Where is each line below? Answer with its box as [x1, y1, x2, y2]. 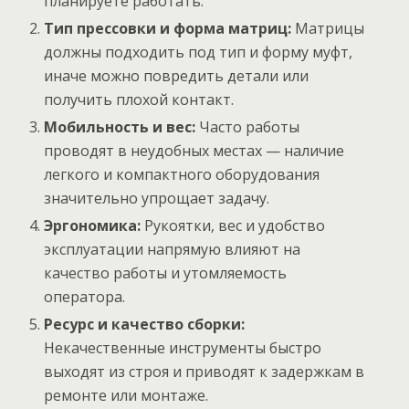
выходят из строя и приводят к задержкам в [44, 362, 365, 383]
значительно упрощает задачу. [44, 187, 270, 208]
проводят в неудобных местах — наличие [44, 140, 345, 161]
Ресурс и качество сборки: [44, 314, 246, 335]
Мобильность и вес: [44, 116, 196, 137]
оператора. [44, 287, 126, 308]
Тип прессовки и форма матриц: [44, 17, 292, 38]
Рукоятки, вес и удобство [141, 215, 326, 236]
